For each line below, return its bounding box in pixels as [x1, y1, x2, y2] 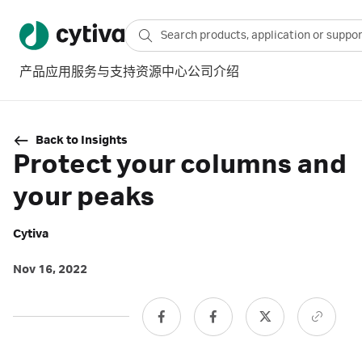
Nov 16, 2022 [13, 263, 87, 276]
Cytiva [13, 228, 48, 241]
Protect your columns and [13, 150, 347, 179]
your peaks [13, 183, 154, 212]
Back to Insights [36, 134, 128, 147]
